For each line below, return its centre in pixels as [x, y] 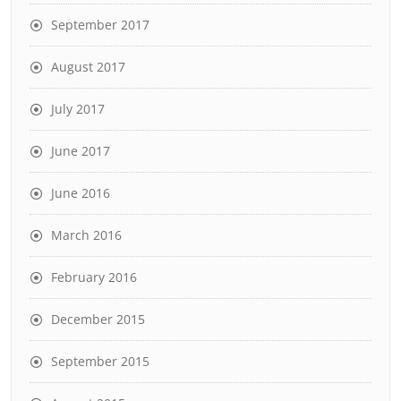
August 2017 [88, 67]
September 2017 [100, 25]
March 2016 [86, 235]
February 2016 [94, 277]
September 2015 [100, 361]
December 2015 [98, 319]
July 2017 [78, 109]
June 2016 [81, 193]
